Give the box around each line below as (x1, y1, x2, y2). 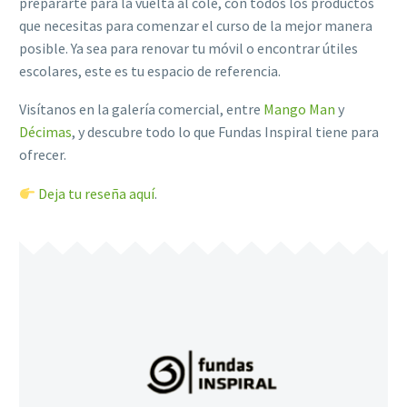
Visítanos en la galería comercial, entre (19, 100, 263, 119)
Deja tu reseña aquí (38, 184, 155, 203)
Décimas (19, 123, 72, 142)
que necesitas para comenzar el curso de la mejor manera (19, 15, 372, 35)
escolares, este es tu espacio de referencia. (19, 61, 281, 80)
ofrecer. (19, 145, 66, 164)
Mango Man (263, 100, 335, 119)
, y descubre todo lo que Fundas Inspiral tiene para (72, 123, 379, 142)
